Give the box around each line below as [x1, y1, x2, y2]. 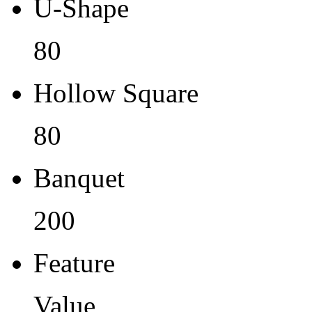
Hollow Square [33, 78, 198, 109]
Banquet [33, 163, 125, 194]
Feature [33, 248, 115, 279]
